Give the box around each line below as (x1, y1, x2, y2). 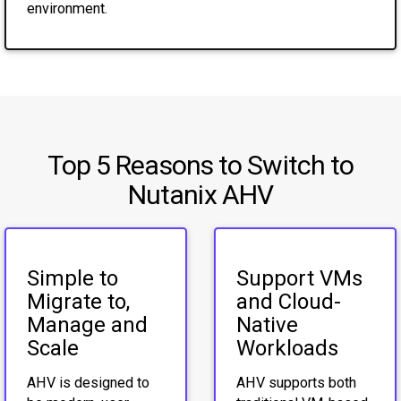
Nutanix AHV (127, 178, 274, 210)
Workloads (235, 336, 338, 362)
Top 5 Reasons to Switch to (47, 149, 354, 181)
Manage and (26, 312, 148, 338)
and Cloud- (235, 289, 341, 315)
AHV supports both (235, 373, 356, 391)
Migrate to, (26, 289, 130, 315)
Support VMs (235, 266, 363, 292)
